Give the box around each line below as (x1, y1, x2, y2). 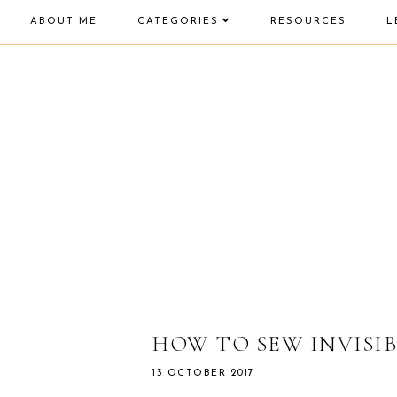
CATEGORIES (136, 17, 219, 27)
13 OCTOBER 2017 (152, 369, 254, 378)
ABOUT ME (29, 17, 97, 27)
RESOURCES (269, 17, 346, 27)
